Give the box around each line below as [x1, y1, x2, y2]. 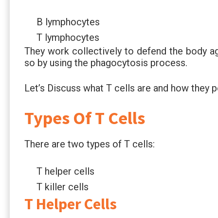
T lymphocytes [36, 31, 99, 43]
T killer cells [36, 181, 89, 193]
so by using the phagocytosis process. [24, 56, 187, 69]
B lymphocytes [36, 16, 100, 28]
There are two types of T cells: [24, 138, 155, 150]
